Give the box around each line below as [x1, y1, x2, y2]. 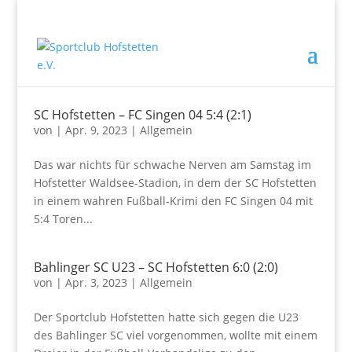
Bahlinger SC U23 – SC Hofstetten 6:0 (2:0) [33, 258, 278, 276]
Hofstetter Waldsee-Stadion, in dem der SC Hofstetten [33, 175, 317, 190]
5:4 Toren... [33, 211, 93, 226]
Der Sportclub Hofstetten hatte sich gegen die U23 [33, 310, 299, 324]
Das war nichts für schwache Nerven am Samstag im [33, 157, 311, 172]
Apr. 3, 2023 [64, 275, 127, 290]
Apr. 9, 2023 [64, 123, 127, 137]
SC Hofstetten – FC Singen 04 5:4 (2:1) [33, 106, 251, 123]
